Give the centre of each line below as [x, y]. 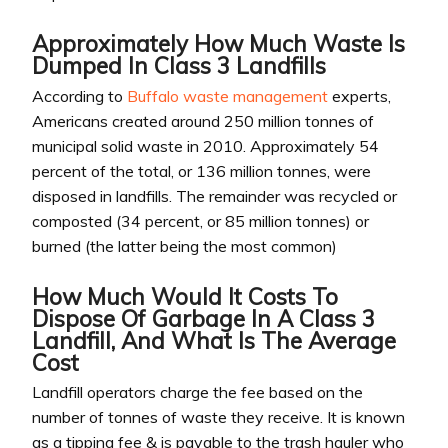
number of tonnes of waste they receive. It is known [218, 417]
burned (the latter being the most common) [184, 245]
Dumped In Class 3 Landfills [179, 66]
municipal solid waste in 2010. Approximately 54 [205, 145]
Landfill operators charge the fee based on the [197, 392]
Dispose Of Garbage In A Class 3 [203, 318]
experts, [359, 95]
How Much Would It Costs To [185, 296]
